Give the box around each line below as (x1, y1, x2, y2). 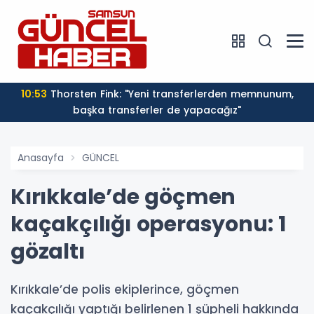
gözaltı (11, 236, 85, 266)
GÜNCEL (82, 150, 119, 165)
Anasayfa (18, 150, 64, 165)
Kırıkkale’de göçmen (11, 182, 236, 212)
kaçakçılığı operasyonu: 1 (11, 209, 287, 239)
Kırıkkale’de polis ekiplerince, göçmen (11, 280, 239, 298)
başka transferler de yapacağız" (73, 102, 241, 117)
